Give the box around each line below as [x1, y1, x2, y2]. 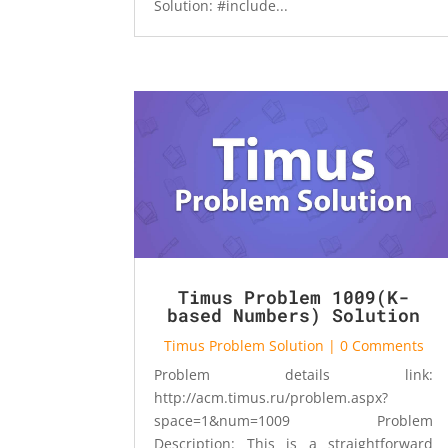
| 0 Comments [323, 335, 424, 355]
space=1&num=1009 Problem [154, 410, 434, 430]
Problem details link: [154, 364, 434, 384]
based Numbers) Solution [167, 302, 421, 327]
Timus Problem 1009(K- [178, 284, 410, 309]
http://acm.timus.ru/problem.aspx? [154, 387, 389, 407]
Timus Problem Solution [163, 335, 324, 355]
